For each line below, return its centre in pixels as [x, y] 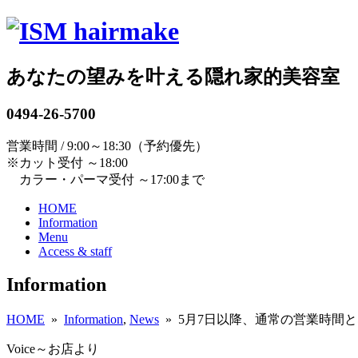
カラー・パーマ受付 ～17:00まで [105, 179]
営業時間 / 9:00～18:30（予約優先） [107, 145]
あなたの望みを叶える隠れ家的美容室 [173, 76]
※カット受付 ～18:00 [67, 162]
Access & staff [75, 251]
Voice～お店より [53, 349]
